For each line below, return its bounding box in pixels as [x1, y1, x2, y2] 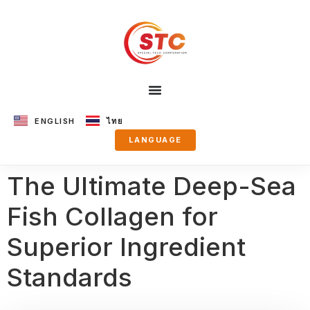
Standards [7, 261, 132, 293]
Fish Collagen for [7, 200, 218, 232]
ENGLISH [35, 116, 75, 126]
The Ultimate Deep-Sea [7, 170, 296, 201]
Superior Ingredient [7, 230, 246, 262]
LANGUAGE [128, 134, 182, 145]
